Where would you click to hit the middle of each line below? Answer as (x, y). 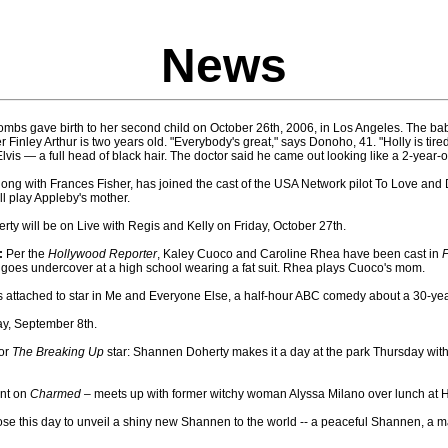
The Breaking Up (58, 352)
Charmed (55, 394)
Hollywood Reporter (102, 254)
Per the (25, 254)
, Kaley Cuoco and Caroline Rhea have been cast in (299, 254)
